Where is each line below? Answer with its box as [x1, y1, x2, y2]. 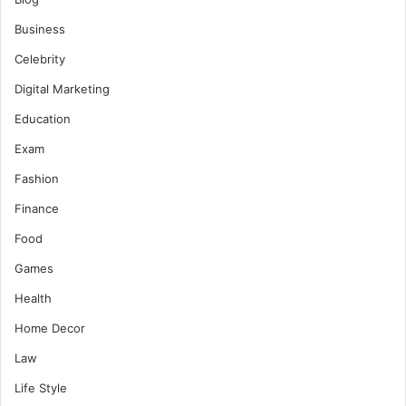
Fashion [14, 170, 59, 186]
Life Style [14, 380, 67, 395]
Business [14, 21, 65, 36]
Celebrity [14, 51, 65, 66]
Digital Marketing [14, 81, 110, 96]
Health [14, 290, 52, 305]
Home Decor [14, 320, 85, 335]
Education [14, 111, 71, 126]
